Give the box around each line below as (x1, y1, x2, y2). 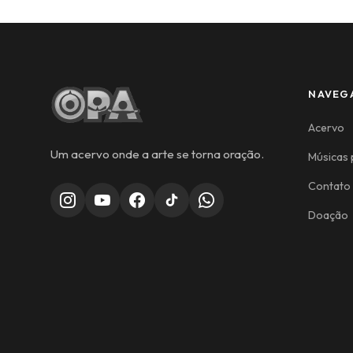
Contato (308, 179, 351, 194)
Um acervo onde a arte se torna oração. (50, 147, 264, 162)
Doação (308, 208, 349, 223)
